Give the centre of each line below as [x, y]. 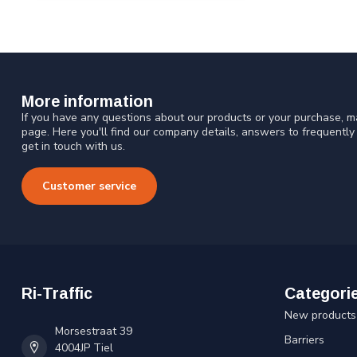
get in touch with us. [73, 146]
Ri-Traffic [57, 293]
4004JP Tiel [84, 347]
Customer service [89, 186]
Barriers [304, 339]
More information [87, 101]
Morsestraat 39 [94, 331]
